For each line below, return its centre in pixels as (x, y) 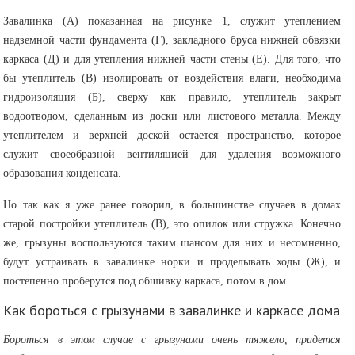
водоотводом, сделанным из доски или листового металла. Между (172, 116)
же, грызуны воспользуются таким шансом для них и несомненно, (172, 242)
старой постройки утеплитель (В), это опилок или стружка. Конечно (172, 223)
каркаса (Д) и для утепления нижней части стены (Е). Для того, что (172, 59)
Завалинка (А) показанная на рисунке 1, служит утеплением (172, 21)
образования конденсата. (63, 173)
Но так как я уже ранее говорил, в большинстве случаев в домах (172, 204)
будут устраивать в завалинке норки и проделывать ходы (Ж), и (172, 261)
